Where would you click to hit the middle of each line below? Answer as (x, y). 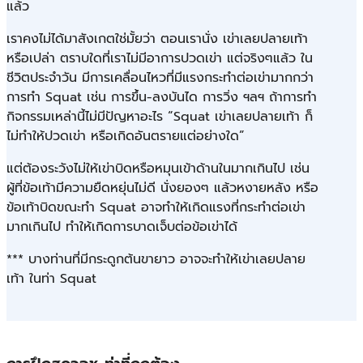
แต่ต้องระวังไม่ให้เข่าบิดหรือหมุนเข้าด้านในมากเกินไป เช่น (158, 168)
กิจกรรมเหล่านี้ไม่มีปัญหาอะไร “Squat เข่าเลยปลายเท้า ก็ (160, 116)
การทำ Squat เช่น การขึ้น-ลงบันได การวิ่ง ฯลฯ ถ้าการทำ (162, 97)
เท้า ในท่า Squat (54, 278)
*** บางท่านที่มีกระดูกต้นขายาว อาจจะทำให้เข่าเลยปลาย (156, 259)
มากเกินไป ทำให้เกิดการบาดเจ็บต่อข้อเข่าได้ (122, 226)
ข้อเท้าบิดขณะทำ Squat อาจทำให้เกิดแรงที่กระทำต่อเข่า (156, 207)
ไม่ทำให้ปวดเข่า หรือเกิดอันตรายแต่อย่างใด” (126, 136)
